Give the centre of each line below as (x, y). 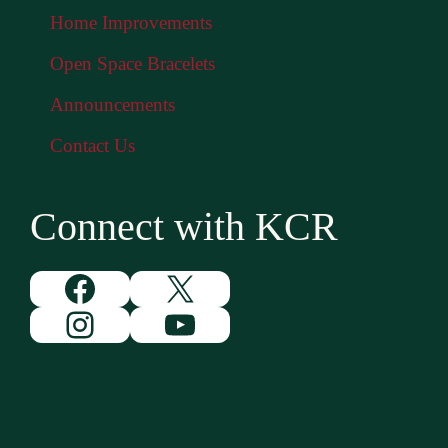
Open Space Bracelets (132, 63)
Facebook (131, 287)
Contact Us (92, 145)
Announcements (112, 104)
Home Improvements (131, 22)
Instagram (133, 323)
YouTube (226, 323)
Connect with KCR (184, 226)
